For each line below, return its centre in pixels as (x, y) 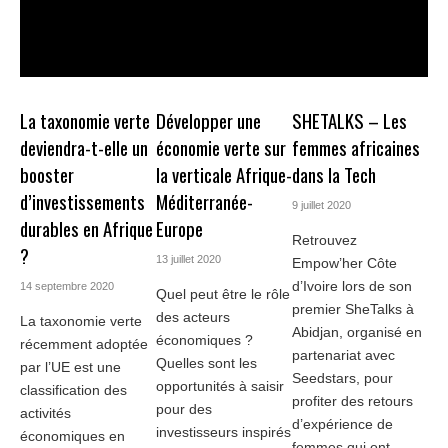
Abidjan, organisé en (356, 332)
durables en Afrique (86, 228)
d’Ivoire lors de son (351, 286)
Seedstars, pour (342, 378)
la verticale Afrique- (223, 174)
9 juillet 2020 (321, 205)
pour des (183, 409)
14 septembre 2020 (67, 286)
